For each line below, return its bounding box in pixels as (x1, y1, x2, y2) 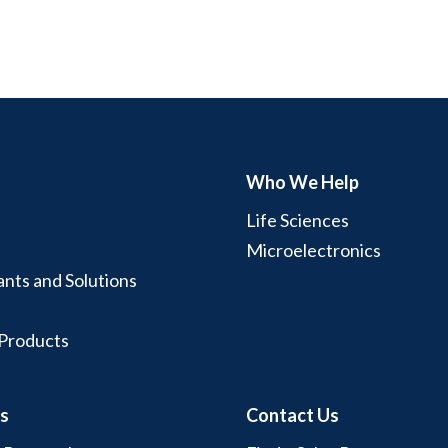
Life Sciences (245, 208, 349, 231)
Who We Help (245, 170, 359, 193)
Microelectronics (245, 238, 381, 261)
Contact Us (245, 403, 339, 426)
